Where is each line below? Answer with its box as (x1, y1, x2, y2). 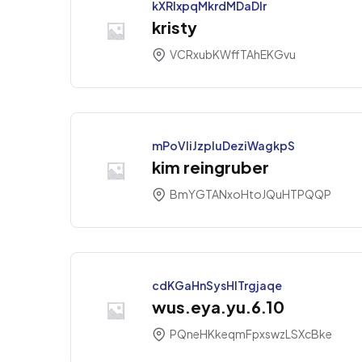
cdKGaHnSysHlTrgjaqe (152, 278, 282, 293)
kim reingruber (152, 157, 269, 178)
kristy (152, 17, 197, 38)
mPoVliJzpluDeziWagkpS (152, 138, 295, 154)
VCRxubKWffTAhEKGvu (168, 46, 296, 61)
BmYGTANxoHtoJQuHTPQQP (168, 186, 331, 201)
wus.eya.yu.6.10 (152, 297, 284, 318)
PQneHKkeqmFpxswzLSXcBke (168, 326, 332, 341)
